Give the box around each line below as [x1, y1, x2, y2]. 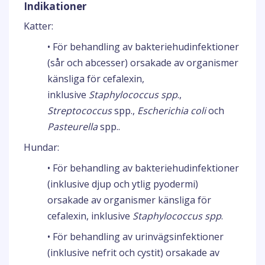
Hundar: [24, 141, 59, 154]
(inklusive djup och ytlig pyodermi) [47, 177, 198, 190]
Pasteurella [47, 120, 98, 133]
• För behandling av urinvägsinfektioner [47, 230, 224, 243]
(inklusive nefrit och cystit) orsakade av [47, 246, 219, 259]
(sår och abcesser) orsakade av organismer [47, 56, 238, 69]
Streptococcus [47, 104, 112, 117]
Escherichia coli [137, 104, 206, 117]
